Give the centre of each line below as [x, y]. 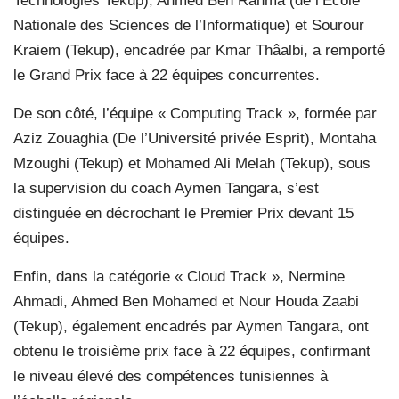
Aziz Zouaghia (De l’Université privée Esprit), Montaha [195, 138]
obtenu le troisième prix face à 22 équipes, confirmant [192, 351]
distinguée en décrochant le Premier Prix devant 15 [183, 213]
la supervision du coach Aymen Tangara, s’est [166, 188]
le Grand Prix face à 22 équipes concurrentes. [167, 75]
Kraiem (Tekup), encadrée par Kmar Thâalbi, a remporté [199, 50]
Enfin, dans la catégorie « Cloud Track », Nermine [179, 276]
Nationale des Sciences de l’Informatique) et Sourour [189, 25]
